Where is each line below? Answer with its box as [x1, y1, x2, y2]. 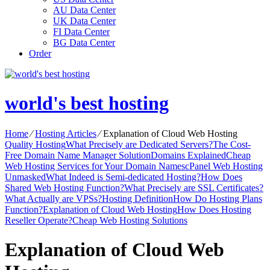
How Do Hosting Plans [173, 193, 262, 204]
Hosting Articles [35, 128, 96, 139]
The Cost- [213, 139, 251, 149]
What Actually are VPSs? [5, 193, 102, 204]
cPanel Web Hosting [185, 160, 263, 171]
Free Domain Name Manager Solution [5, 149, 151, 160]
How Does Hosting [177, 204, 251, 215]
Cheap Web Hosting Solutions [72, 215, 187, 225]
